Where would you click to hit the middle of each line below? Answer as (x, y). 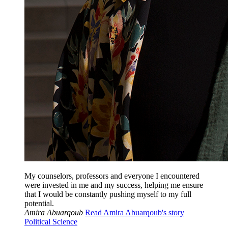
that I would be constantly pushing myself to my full (108, 194)
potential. (39, 203)
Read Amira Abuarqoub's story (135, 212)
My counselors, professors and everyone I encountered (112, 176)
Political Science (51, 221)
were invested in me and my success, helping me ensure (114, 185)
